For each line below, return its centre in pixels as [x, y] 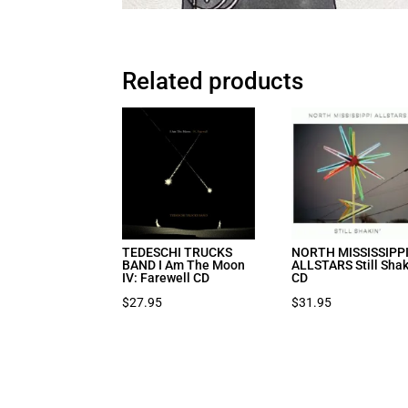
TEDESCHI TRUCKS [178, 252]
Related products [213, 81]
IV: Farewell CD [166, 277]
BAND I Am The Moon [184, 265]
